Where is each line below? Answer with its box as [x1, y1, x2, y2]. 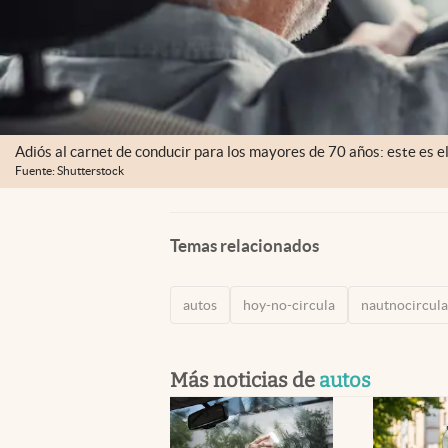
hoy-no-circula [243, 296, 335, 313]
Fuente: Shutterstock [15, 164, 124, 178]
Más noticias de [170, 367, 319, 392]
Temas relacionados [170, 235, 319, 255]
